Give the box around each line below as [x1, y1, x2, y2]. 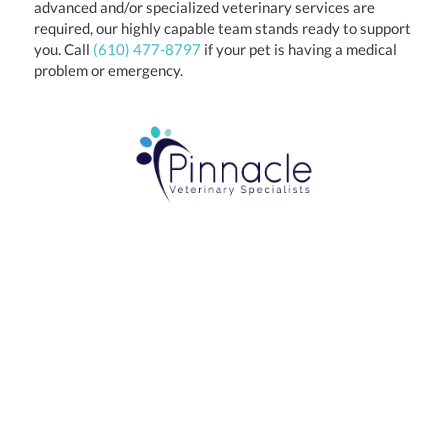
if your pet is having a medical [201, 39, 397, 58]
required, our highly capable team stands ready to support [34, 18, 411, 37]
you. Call [34, 39, 93, 58]
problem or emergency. [34, 60, 183, 79]
